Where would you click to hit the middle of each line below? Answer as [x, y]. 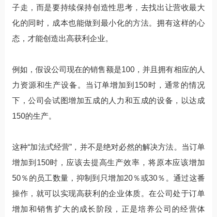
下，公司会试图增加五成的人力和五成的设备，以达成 [108, 100]
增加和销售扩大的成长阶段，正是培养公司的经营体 [108, 209]
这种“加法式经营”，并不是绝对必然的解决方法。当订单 [108, 147]
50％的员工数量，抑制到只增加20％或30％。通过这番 [108, 178]
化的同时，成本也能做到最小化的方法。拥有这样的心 [108, 23]
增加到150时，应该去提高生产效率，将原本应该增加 [108, 162]
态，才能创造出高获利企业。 [62, 38]
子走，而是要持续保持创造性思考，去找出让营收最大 [108, 7]
